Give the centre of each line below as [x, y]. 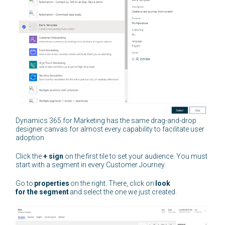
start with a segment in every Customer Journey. [92, 165]
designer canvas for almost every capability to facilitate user [110, 129]
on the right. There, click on [113, 184]
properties [52, 184]
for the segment [42, 192]
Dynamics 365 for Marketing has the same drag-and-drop [106, 121]
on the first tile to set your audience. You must [136, 156]
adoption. [32, 138]
